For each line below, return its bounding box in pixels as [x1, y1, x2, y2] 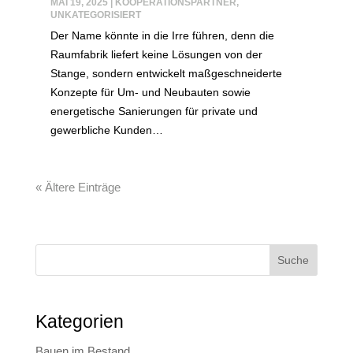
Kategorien [35, 310, 124, 332]
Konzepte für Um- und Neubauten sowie [50, 86, 251, 99]
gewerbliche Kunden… [50, 124, 163, 137]
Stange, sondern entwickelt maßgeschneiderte [50, 67, 282, 80]
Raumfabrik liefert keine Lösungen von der [50, 48, 262, 61]
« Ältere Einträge [35, 180, 121, 195]
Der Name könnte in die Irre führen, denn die [50, 29, 274, 43]
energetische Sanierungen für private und [50, 105, 258, 118]
